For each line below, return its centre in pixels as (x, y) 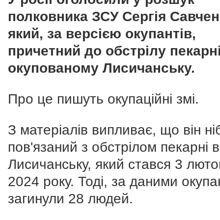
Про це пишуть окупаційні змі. (103, 99)
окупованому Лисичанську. (101, 68)
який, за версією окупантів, (102, 34)
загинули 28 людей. (70, 199)
